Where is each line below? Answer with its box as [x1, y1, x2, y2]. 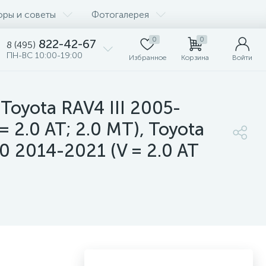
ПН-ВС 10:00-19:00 [7, 50, 83, 61]
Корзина [180, 53, 209, 62]
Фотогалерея [91, 8, 149, 20]
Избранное [128, 53, 166, 62]
